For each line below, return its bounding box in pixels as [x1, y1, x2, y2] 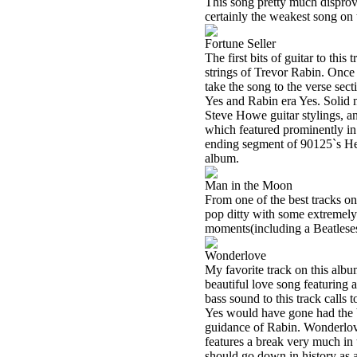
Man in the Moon [205, 178, 292, 192]
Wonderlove [205, 249, 266, 262]
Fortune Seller [205, 37, 276, 50]
